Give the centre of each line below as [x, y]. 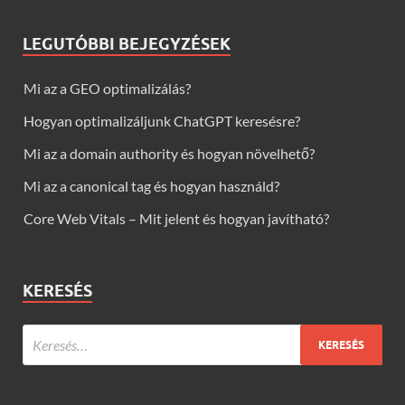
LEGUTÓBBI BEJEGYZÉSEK [127, 44]
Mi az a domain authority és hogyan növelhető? [169, 154]
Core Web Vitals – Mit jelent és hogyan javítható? [176, 219]
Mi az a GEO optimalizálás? [107, 89]
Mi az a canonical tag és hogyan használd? [151, 186]
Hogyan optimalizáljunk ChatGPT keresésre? [162, 121]
